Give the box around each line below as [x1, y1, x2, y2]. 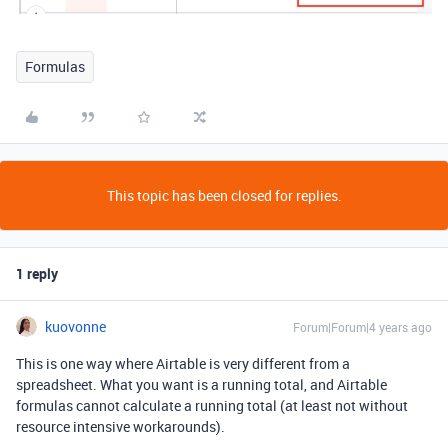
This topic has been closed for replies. [106, 186, 342, 206]
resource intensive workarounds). [16, 417, 225, 437]
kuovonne [45, 317, 106, 337]
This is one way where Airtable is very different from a [16, 354, 350, 374]
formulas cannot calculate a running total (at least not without [16, 396, 408, 416]
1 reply [16, 264, 58, 284]
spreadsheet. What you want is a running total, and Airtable [16, 375, 387, 395]
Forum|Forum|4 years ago [293, 319, 432, 336]
